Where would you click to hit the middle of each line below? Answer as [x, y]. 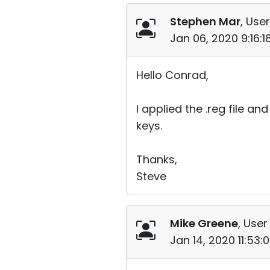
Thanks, [157, 159]
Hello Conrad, [172, 75]
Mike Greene [204, 223]
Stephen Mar [205, 21]
